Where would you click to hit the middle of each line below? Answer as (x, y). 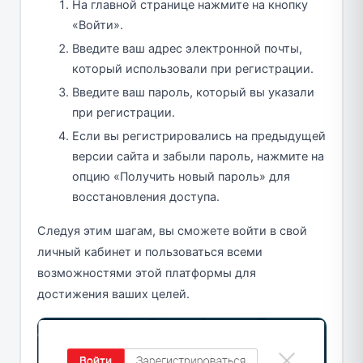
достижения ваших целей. (113, 295)
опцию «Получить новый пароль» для (181, 177)
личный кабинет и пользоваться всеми (149, 252)
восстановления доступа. (146, 197)
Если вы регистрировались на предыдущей (199, 137)
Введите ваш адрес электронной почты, (187, 49)
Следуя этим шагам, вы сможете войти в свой (172, 231)
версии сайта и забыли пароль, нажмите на (198, 157)
